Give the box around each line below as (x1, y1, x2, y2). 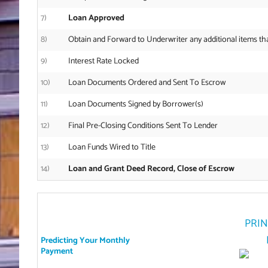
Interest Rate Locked (68, 54, 139, 68)
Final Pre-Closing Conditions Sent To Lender (68, 118, 218, 133)
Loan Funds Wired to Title (68, 140, 156, 154)
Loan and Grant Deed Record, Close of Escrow (68, 162, 234, 176)
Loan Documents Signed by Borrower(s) (68, 97, 203, 111)
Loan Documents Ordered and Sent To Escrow (68, 75, 226, 90)
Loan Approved (68, 11, 124, 25)
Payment (40, 244, 73, 258)
